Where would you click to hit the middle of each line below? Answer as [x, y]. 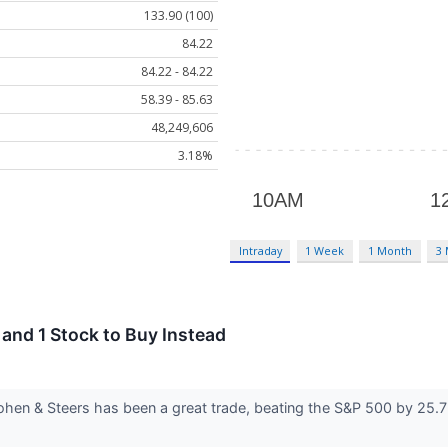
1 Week [325, 251]
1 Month [390, 251]
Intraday [260, 251]
